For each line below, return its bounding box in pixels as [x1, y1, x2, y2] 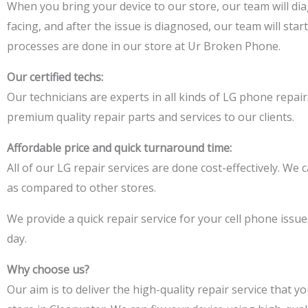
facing [7, 19, 38, 34]
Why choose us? [7, 262, 89, 277]
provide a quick [23, 211, 107, 226]
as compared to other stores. [7, 180, 156, 195]
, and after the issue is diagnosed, [38, 19, 211, 34]
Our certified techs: [7, 69, 103, 85]
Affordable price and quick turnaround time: [7, 140, 232, 155]
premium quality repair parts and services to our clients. [7, 109, 294, 124]
